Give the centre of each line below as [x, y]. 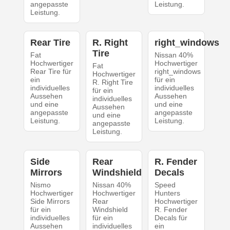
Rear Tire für [51, 71]
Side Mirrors [50, 201]
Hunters [168, 193]
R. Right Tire [112, 82]
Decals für [171, 217]
